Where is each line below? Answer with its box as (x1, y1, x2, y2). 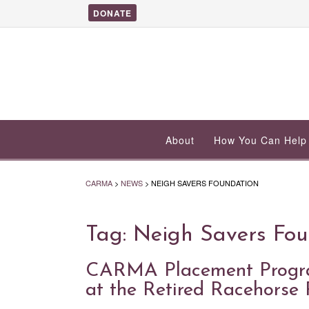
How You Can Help (214, 132, 307, 147)
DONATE (93, 7, 132, 19)
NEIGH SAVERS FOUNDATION (151, 177, 259, 188)
